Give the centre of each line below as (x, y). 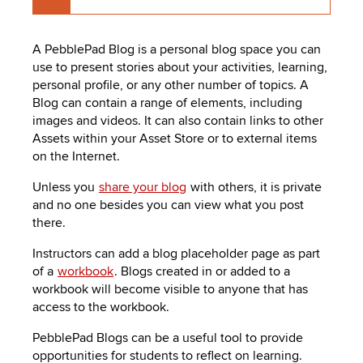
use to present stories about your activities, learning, (180, 68)
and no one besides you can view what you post (168, 205)
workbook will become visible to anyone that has (170, 290)
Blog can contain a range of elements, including (167, 103)
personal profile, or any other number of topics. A (171, 85)
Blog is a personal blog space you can (213, 50)
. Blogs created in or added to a (202, 272)
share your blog (143, 188)
